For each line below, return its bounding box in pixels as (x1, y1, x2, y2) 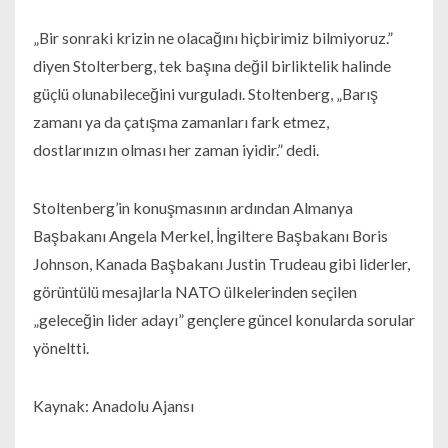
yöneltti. (32, 338, 89, 358)
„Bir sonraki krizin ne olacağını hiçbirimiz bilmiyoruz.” (32, 28, 393, 48)
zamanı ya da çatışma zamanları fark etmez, (32, 112, 329, 132)
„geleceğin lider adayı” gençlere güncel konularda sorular (32, 310, 415, 330)
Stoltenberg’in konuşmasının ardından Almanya (32, 198, 353, 218)
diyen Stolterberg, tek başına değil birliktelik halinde (32, 56, 391, 76)
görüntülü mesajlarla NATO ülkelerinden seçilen (32, 282, 357, 302)
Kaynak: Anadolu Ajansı (32, 396, 194, 416)
